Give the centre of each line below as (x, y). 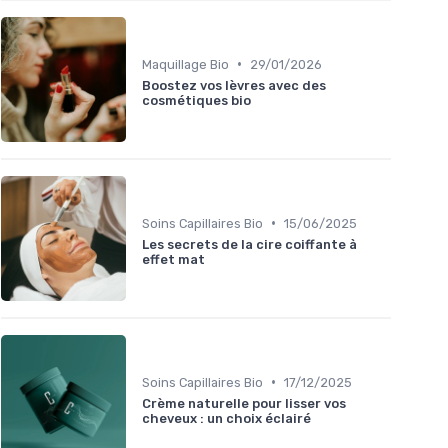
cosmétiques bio (196, 100)
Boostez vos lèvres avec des (234, 85)
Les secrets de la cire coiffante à (249, 244)
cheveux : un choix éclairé (226, 418)
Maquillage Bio (185, 64)
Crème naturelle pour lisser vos (244, 403)
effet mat (173, 259)
